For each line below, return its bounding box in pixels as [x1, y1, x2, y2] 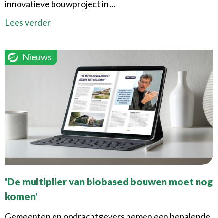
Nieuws [22, 52, 52, 62]
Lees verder [5, 17, 51, 28]
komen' [5, 190, 37, 202]
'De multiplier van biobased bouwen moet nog [5, 175, 213, 187]
